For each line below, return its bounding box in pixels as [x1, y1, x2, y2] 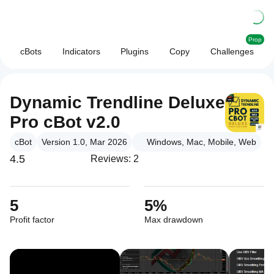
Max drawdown [144, 215, 203, 224]
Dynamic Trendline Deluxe [10, 93, 225, 112]
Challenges [210, 46, 254, 56]
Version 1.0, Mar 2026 [42, 137, 127, 147]
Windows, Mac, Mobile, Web [147, 137, 256, 147]
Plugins [120, 46, 149, 56]
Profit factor [10, 215, 54, 224]
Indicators [62, 46, 100, 56]
